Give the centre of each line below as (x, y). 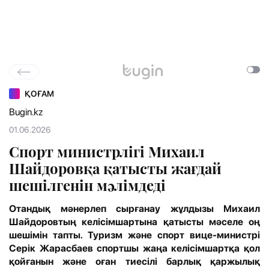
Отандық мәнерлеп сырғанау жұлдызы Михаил (134, 209)
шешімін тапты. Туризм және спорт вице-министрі (134, 235)
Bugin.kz (26, 112)
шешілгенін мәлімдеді (87, 185)
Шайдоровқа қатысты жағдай (115, 168)
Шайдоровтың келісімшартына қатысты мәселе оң (134, 222)
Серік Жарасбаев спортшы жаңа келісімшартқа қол (134, 249)
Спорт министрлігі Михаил (107, 152)
